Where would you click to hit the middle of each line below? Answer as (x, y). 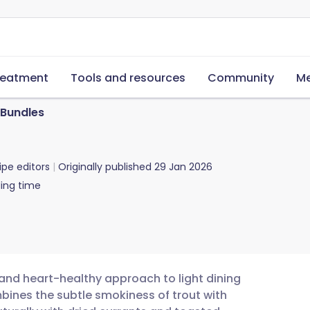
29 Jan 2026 (183, 167)
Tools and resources (128, 78)
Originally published (105, 167)
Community (241, 78)
